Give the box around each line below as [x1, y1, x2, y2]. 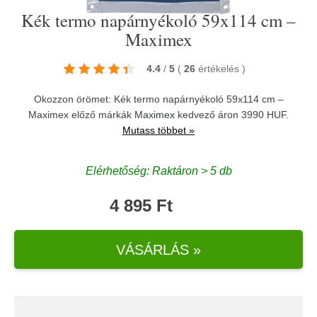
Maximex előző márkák [28, 109, 134, 120]
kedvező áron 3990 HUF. [175, 109, 289, 120]
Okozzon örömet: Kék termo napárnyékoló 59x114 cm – [33, 93, 284, 105]
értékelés [197, 63, 242, 74]
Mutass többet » [122, 125, 195, 136]
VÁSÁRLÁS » [116, 241, 201, 258]
